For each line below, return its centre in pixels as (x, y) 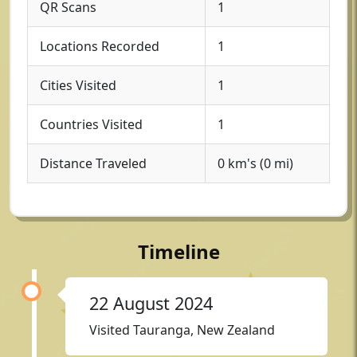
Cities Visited (78, 85)
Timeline (178, 251)
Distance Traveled (93, 163)
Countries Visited (91, 124)
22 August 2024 (151, 303)
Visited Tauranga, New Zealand (182, 330)
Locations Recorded (100, 46)
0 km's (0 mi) (255, 163)
